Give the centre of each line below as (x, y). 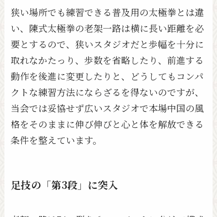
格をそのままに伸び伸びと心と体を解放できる (108, 124)
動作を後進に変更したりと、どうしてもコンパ (107, 76)
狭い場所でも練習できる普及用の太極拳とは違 (108, 12)
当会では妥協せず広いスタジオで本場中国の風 (108, 108)
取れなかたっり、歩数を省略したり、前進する (108, 60)
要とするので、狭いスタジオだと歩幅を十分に (108, 44)
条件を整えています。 (56, 139)
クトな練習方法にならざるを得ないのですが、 (108, 92)
